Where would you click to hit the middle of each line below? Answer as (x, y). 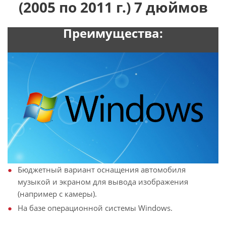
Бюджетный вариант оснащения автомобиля (102, 169)
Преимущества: (113, 33)
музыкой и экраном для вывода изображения (103, 181)
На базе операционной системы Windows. (95, 208)
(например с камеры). (57, 193)
